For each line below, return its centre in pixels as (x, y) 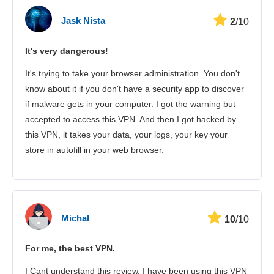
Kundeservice (143, 85)
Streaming (144, 32)
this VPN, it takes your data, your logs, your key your (126, 135)
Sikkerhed (142, 59)
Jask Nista (83, 20)
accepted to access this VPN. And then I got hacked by (131, 120)
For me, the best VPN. (70, 249)
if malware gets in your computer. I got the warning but (130, 104)
